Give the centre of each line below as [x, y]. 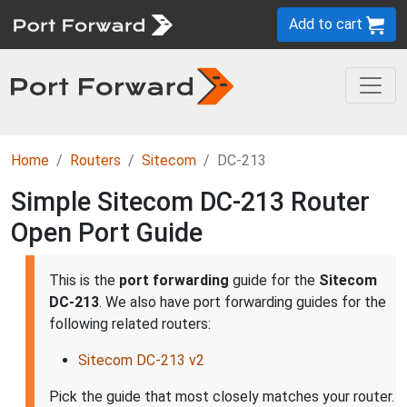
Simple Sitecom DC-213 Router [190, 202]
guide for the [274, 280]
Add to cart [328, 24]
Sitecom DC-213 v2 [141, 360]
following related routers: [130, 324]
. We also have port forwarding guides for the [243, 302]
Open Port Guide [107, 233]
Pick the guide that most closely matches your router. [222, 397]
